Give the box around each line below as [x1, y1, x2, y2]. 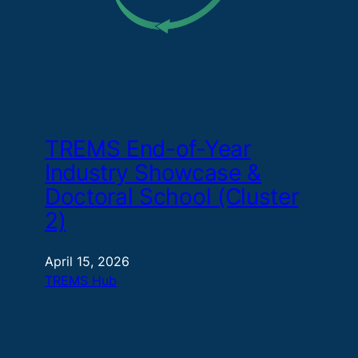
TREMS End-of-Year [45, 135, 251, 163]
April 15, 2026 [45, 253, 129, 269]
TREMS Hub [45, 272, 117, 288]
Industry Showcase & [45, 159, 261, 187]
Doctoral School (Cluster [45, 183, 299, 211]
